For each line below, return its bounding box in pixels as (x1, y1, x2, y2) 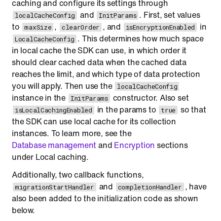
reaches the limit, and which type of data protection (12, 68, 200, 80)
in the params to (95, 104, 158, 115)
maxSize (24, 23, 52, 32)
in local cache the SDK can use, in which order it (12, 44, 187, 56)
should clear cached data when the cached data (12, 56, 186, 68)
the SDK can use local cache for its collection (12, 115, 176, 127)
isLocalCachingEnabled (15, 106, 92, 114)
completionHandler (117, 183, 182, 191)
